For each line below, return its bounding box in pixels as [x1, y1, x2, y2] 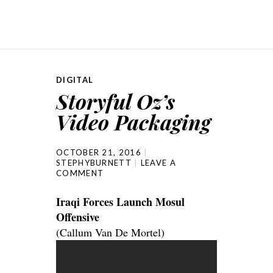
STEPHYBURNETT [56, 158, 132, 168]
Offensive [56, 209, 99, 225]
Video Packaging [56, 108, 211, 136]
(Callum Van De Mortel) [56, 225, 165, 240]
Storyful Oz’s [56, 87, 175, 116]
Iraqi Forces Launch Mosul [56, 194, 185, 210]
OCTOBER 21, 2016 [56, 147, 141, 158]
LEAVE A [140, 158, 176, 168]
